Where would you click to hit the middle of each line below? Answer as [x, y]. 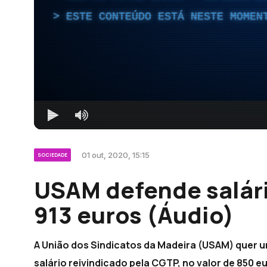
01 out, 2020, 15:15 [116, 155]
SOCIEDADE [52, 154]
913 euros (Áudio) [134, 214]
